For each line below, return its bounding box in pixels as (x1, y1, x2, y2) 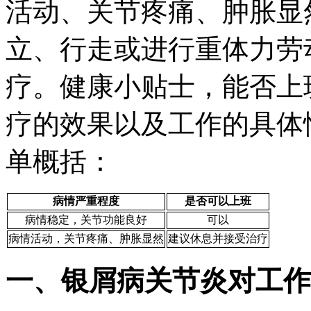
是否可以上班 (185, 194, 251, 207)
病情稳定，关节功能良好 (25, 213, 147, 226)
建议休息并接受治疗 (168, 232, 268, 244)
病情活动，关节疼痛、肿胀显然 (8, 232, 164, 244)
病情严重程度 (53, 194, 119, 207)
